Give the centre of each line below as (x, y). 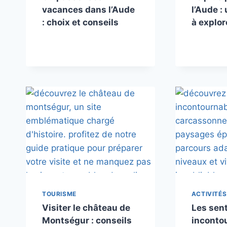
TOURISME (59, 194)
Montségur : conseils (87, 220)
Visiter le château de (86, 207)
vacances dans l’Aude (88, 9)
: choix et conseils (80, 22)
